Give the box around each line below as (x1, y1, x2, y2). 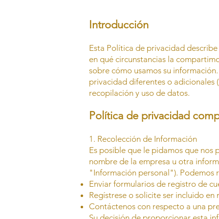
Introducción (89, 18, 149, 31)
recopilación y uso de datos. (89, 88, 190, 98)
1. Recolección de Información (89, 134, 197, 144)
